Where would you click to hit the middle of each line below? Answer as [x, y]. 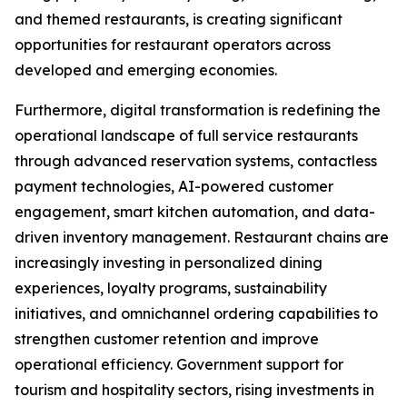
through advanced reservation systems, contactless [196, 161]
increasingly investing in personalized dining [169, 263]
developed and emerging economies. [146, 70]
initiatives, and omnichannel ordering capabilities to [196, 314]
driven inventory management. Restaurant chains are [202, 238]
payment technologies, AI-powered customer [174, 187]
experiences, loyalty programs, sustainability [171, 288]
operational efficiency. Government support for [179, 365]
